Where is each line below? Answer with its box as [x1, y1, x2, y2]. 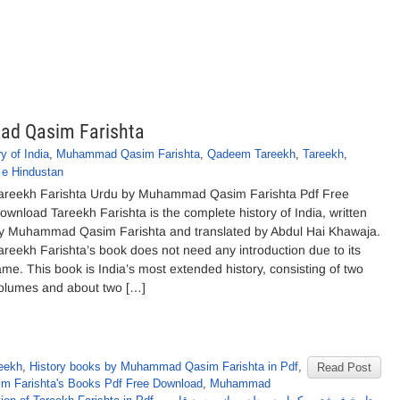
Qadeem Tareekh [207, 147, 296, 161]
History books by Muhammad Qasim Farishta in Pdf [29, 360, 298, 373]
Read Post [317, 361, 371, 374]
